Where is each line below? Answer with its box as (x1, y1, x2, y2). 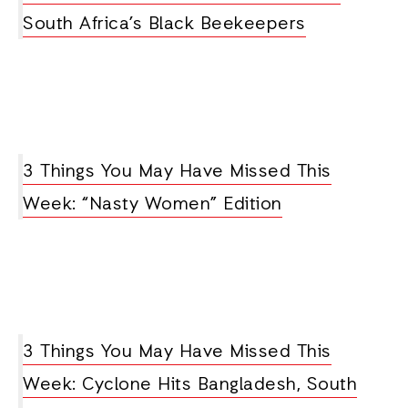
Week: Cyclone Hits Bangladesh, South (23, 373, 357, 397)
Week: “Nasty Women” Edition (23, 193, 282, 217)
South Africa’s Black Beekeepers (23, 13, 306, 36)
